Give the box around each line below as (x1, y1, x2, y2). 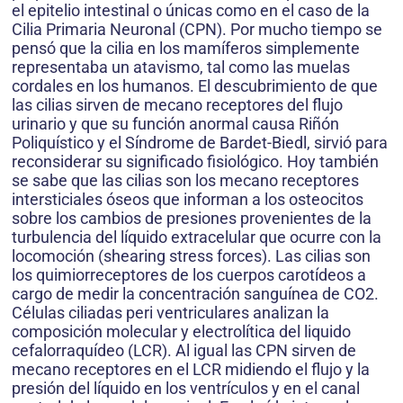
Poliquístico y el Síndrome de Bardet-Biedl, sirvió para (12, 133, 388, 153)
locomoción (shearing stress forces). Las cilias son (12, 246, 371, 266)
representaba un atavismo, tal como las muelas (12, 58, 350, 77)
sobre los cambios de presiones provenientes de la (12, 209, 372, 228)
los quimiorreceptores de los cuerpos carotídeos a (12, 265, 366, 285)
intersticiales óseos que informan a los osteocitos (12, 190, 363, 210)
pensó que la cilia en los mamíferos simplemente (12, 39, 360, 58)
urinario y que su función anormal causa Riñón (12, 114, 339, 134)
